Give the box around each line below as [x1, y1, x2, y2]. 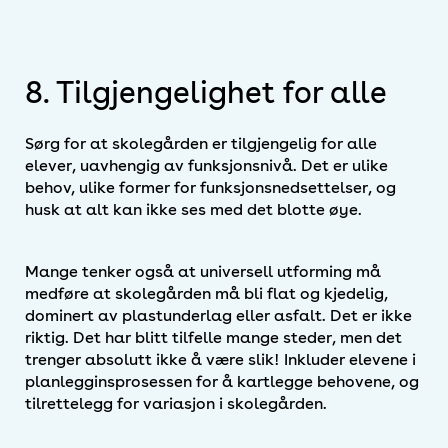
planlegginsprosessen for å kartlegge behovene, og [25, 372, 419, 392]
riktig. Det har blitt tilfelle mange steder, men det [25, 328, 402, 348]
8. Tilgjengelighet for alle [25, 74, 387, 111]
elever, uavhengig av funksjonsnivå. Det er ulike [25, 156, 388, 176]
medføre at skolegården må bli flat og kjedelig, [25, 284, 388, 304]
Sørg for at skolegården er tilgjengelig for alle [25, 134, 377, 154]
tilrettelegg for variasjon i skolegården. [25, 394, 327, 414]
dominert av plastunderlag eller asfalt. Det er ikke [25, 306, 412, 326]
